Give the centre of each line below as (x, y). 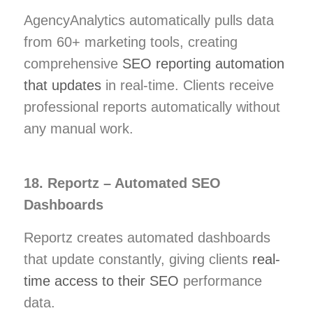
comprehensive (73, 63)
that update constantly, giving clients (138, 259)
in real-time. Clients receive (188, 85)
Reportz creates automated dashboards (147, 237)
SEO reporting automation (203, 63)
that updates (63, 85)
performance (220, 281)
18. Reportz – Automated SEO (122, 183)
